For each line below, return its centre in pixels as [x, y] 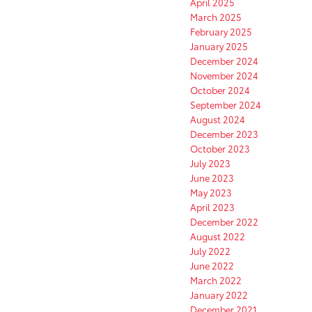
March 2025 [216, 16]
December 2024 [224, 60]
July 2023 [210, 163]
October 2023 [220, 148]
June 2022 [212, 265]
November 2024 [224, 75]
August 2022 [218, 236]
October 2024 [220, 89]
